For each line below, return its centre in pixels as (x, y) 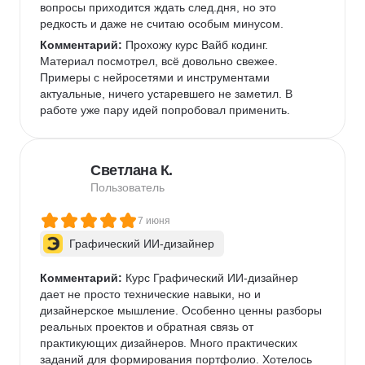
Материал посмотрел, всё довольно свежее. (161, 61)
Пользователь (128, 187)
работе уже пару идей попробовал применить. (168, 110)
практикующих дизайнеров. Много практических (170, 343)
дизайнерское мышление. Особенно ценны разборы (182, 310)
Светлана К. (132, 170)
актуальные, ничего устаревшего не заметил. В (168, 94)
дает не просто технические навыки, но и (152, 294)
